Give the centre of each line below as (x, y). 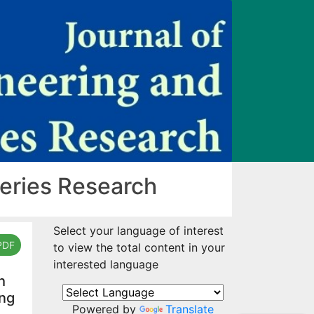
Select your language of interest (138, 231)
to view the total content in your (139, 248)
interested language (106, 265)
